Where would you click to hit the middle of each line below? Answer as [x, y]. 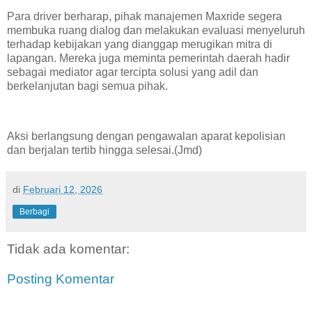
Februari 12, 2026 [63, 189]
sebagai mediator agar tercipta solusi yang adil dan [133, 72]
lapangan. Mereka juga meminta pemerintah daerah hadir [148, 58]
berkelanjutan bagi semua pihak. [87, 86]
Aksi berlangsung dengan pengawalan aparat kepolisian [146, 136]
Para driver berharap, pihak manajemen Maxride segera [145, 17]
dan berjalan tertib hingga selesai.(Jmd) [104, 150]
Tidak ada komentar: [68, 249]
